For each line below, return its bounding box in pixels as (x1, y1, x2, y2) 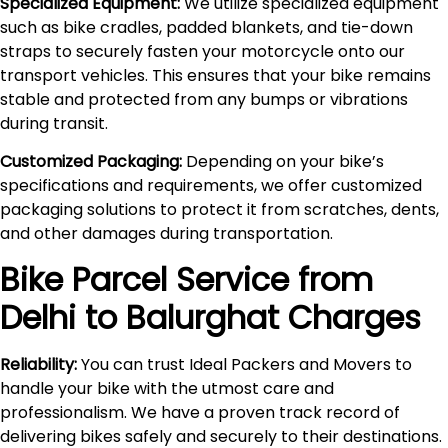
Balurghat (126, 294, 279, 340)
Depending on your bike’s (182, 150, 384, 174)
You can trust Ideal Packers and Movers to (77, 352, 412, 376)
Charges (279, 294, 421, 340)
